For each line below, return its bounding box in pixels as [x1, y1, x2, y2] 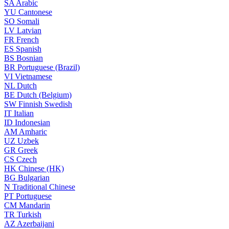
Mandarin [19, 201, 50, 210]
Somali [17, 17, 39, 26]
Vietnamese [15, 72, 52, 81]
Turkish [17, 210, 41, 219]
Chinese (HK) [18, 164, 64, 173]
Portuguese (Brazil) [17, 63, 80, 72]
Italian [14, 109, 34, 118]
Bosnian [16, 54, 43, 62]
